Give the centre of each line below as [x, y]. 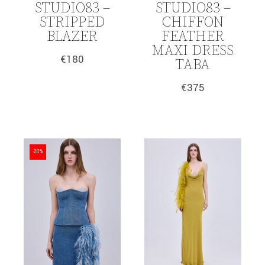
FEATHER [193, 36]
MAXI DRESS [193, 51]
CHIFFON [193, 22]
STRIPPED [72, 22]
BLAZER [72, 36]
